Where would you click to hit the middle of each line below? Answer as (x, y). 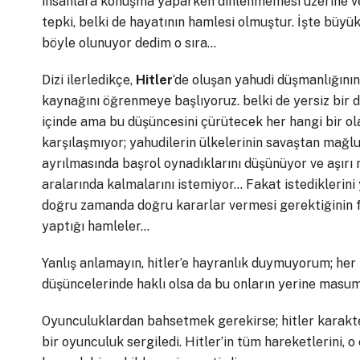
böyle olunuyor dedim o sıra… (129, 43)
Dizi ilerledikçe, (89, 80)
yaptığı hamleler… (96, 226)
